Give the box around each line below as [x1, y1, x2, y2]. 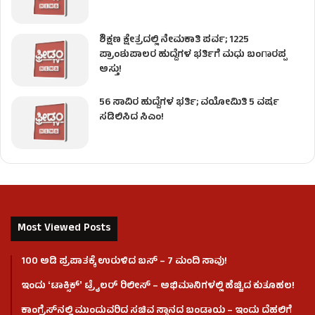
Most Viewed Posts [18, 220, 110, 238]
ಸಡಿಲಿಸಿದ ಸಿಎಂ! [99, 110, 164, 127]
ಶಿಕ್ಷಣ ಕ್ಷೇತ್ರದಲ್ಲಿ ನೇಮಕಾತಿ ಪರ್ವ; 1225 [99, 32, 249, 49]
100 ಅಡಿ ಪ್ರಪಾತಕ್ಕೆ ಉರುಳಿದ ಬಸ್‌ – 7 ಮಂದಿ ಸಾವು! [21, 254, 227, 271]
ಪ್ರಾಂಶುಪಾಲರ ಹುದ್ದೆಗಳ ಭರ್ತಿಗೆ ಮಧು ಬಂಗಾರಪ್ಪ [99, 47, 286, 64]
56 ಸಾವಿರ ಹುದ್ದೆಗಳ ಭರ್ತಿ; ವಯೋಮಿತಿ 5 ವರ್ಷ [99, 95, 279, 112]
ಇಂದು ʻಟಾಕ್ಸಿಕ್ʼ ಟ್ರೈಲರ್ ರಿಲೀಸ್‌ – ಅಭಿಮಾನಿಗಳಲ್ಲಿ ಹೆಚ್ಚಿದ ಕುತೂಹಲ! [21, 278, 295, 295]
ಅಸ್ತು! [99, 62, 122, 79]
